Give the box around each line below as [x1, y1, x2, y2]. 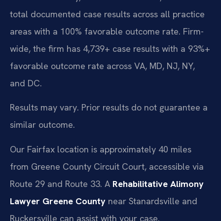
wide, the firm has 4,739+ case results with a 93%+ [10, 42, 210, 54]
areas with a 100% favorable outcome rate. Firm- [10, 25, 204, 37]
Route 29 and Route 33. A [10, 178, 112, 189]
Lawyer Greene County [10, 195, 106, 207]
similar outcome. [10, 119, 75, 131]
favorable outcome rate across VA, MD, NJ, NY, [10, 60, 195, 72]
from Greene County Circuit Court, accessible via [10, 160, 204, 172]
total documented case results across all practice [10, 8, 205, 20]
